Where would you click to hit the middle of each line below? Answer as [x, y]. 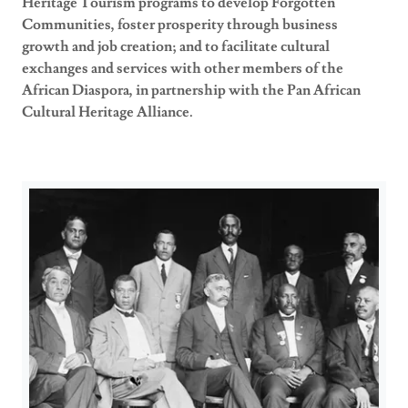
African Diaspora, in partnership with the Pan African [191, 91]
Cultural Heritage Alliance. [107, 112]
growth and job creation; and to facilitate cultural [176, 47]
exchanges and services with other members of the [183, 69]
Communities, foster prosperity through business [180, 25]
